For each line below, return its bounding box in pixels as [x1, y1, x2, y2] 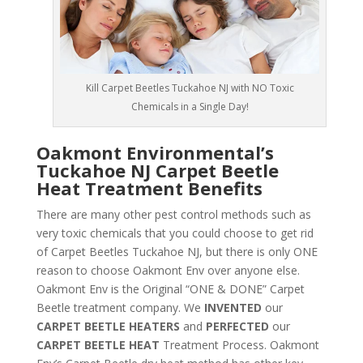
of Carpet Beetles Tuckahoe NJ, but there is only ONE [36, 244, 318, 260]
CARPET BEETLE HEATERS [36, 318, 180, 335]
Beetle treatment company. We [36, 300, 201, 316]
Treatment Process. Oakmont [162, 337, 319, 353]
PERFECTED [205, 318, 269, 335]
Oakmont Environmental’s [36, 140, 274, 165]
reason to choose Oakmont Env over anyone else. [36, 263, 300, 279]
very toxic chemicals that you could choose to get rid [36, 225, 314, 241]
